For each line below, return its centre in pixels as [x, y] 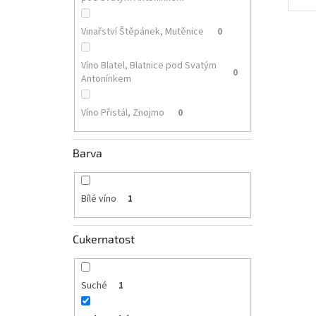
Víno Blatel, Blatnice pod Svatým [148, 66]
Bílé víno [98, 199]
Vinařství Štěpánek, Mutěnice [143, 32]
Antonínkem [107, 79]
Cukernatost [104, 238]
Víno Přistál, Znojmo [123, 113]
